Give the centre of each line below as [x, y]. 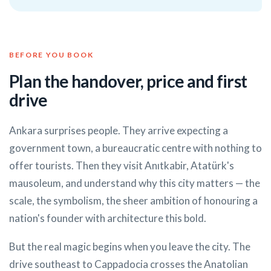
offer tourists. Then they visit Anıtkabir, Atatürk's [122, 166]
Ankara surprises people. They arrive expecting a [119, 131]
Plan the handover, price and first [128, 81]
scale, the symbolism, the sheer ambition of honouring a [133, 201]
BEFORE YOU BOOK [51, 55]
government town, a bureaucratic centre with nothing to [135, 148]
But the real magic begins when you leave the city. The [130, 247]
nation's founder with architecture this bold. [108, 218]
